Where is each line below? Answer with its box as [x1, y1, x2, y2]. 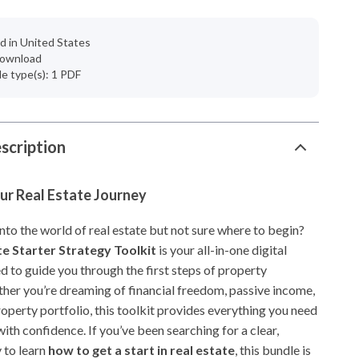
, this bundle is [235, 342, 312, 357]
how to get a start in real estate [48, 342, 236, 357]
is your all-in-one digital [156, 242, 288, 257]
